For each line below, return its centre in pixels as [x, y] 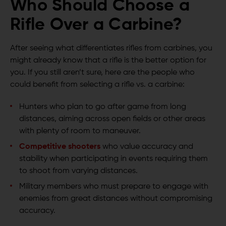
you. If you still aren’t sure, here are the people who [102, 73]
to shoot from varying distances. [78, 171]
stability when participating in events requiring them [114, 159]
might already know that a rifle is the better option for [108, 61]
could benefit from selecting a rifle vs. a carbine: [97, 85]
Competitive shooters [60, 147]
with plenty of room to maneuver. [80, 131]
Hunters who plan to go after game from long [103, 107]
